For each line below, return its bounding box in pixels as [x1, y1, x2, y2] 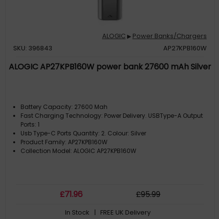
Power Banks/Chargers [132, 31, 207, 41]
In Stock [65, 208, 89, 217]
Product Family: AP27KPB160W [21, 138, 108, 146]
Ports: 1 [21, 120, 40, 129]
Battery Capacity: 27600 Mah [21, 103, 108, 111]
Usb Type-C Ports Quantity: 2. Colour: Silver [21, 129, 147, 137]
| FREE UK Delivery [94, 208, 151, 217]
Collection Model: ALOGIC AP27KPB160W [21, 147, 137, 155]
